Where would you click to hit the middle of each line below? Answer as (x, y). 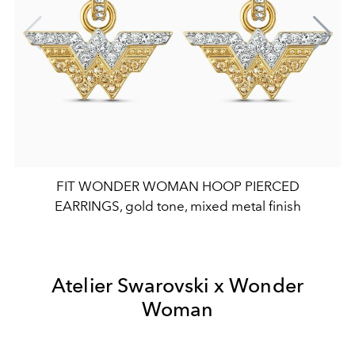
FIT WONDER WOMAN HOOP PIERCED (177, 187)
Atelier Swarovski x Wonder (177, 286)
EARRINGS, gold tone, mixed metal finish (177, 206)
